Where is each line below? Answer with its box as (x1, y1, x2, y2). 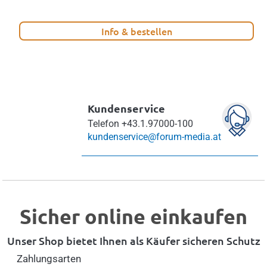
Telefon (88, 117, 119, 129)
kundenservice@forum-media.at (88, 131, 221, 142)
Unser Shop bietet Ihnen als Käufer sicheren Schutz (7, 233, 260, 247)
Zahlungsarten (16, 252, 81, 265)
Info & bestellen (101, 24, 172, 38)
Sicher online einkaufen (20, 203, 247, 229)
